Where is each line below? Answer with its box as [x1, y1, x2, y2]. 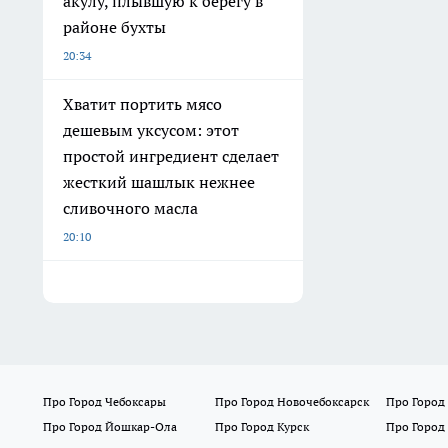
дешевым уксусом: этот [63, 119, 239, 140]
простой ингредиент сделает [63, 145, 279, 166]
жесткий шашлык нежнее [63, 171, 255, 192]
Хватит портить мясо [63, 93, 222, 114]
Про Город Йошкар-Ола [43, 418, 177, 434]
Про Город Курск [214, 418, 309, 434]
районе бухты [63, 16, 166, 37]
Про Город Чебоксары [43, 393, 166, 409]
